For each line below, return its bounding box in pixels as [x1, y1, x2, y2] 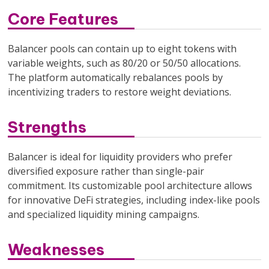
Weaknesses [8, 239, 105, 259]
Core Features [8, 8, 119, 29]
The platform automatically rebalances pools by [8, 70, 223, 84]
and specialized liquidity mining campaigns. [8, 207, 200, 221]
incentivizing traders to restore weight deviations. [8, 85, 232, 98]
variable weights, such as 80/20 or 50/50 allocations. [8, 56, 241, 70]
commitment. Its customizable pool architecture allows [8, 178, 253, 192]
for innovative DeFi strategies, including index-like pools [8, 193, 261, 207]
